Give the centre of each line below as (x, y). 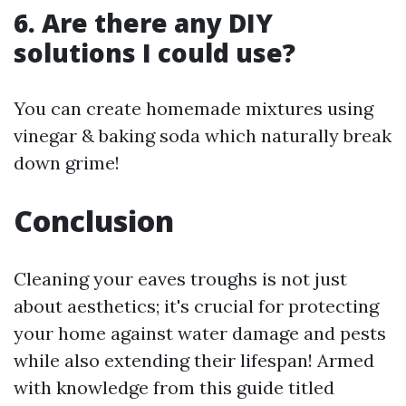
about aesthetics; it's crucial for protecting (196, 306)
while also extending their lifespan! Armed (194, 360)
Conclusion (94, 221)
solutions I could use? (155, 53)
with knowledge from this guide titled (174, 387)
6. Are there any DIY (143, 23)
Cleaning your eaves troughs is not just (180, 279)
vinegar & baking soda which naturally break (203, 135)
